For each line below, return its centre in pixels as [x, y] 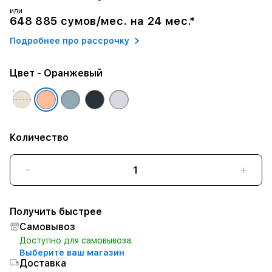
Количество [39, 138]
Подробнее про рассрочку [70, 40]
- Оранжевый [69, 73]
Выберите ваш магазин [72, 253]
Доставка [43, 263]
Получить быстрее [56, 212]
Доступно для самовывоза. [76, 240]
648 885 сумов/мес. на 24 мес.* [103, 21]
